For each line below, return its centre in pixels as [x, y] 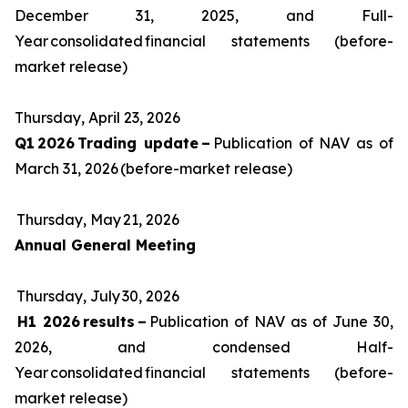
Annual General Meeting [105, 245]
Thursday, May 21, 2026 [100, 219]
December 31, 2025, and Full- [204, 15]
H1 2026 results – [82, 321]
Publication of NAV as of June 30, [271, 321]
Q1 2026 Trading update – [114, 143]
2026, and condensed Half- [204, 347]
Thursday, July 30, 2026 [100, 296]
